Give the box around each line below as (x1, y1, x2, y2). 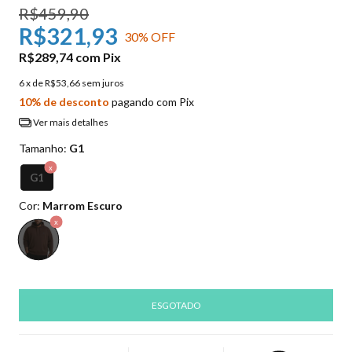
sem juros (82, 77, 124, 90)
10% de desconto (19, 95, 109, 109)
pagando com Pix (109, 95, 194, 109)
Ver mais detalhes (31, 116, 108, 129)
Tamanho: (19, 141, 69, 155)
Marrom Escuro (42, 198, 123, 212)
